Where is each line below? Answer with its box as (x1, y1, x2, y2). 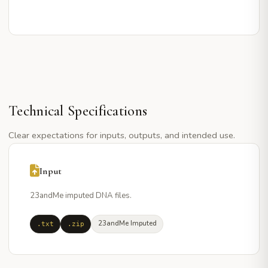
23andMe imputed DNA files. (30, 190, 132, 201)
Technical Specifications (8, 102, 148, 120)
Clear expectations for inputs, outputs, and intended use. (8, 129, 235, 141)
